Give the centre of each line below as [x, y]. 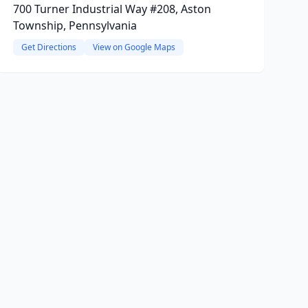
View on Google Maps [134, 47]
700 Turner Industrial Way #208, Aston [112, 9]
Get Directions [48, 47]
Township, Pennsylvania [75, 25]
